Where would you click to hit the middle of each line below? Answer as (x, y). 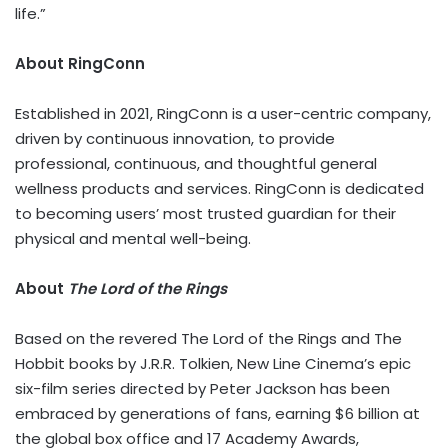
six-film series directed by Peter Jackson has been (202, 388)
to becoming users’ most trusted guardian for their (205, 213)
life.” (30, 13)
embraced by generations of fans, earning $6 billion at (217, 413)
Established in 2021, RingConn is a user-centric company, (223, 113)
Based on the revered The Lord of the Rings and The (208, 338)
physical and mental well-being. (133, 238)
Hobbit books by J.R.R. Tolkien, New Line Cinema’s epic (213, 363)
